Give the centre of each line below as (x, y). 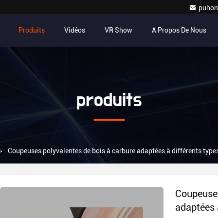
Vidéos (75, 30)
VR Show (118, 30)
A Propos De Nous (179, 30)
